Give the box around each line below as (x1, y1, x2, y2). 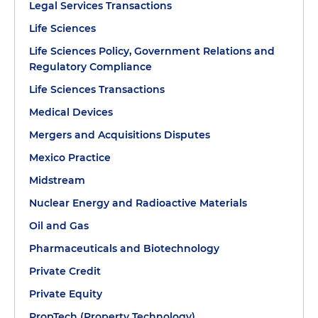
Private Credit (29, 264, 101, 278)
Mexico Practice (29, 150, 111, 164)
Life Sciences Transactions (29, 82, 165, 96)
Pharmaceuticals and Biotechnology (29, 241, 219, 255)
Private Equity (29, 287, 102, 300)
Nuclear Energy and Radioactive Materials (29, 196, 247, 209)
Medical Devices (29, 105, 113, 119)
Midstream (29, 173, 85, 187)
